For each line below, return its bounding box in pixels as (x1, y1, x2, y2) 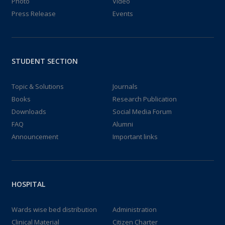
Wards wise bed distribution (11, 204, 97, 214)
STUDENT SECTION (11, 56, 78, 66)
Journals (113, 81, 138, 91)
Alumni (113, 119, 133, 129)
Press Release (11, 9, 56, 18)
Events (113, 9, 133, 18)
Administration (113, 204, 157, 214)
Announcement (11, 132, 58, 141)
